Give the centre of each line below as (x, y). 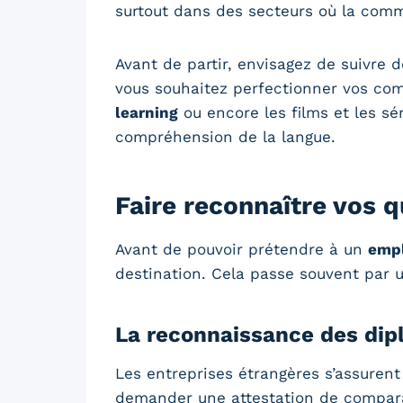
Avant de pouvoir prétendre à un (242, 249)
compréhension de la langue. (225, 136)
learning (147, 112)
